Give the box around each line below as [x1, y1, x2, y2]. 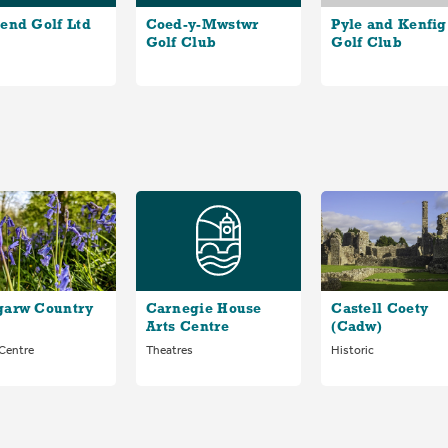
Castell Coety [331, 301, 429, 317]
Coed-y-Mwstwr [145, 17, 259, 33]
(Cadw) [331, 319, 383, 335]
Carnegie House [145, 301, 262, 317]
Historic [331, 342, 375, 357]
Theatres [145, 342, 193, 357]
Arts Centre [145, 319, 229, 335]
